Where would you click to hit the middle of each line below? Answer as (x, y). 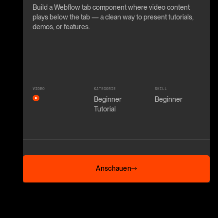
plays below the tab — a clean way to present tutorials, (113, 17)
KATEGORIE (105, 89)
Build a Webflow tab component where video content (111, 7)
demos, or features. (62, 27)
